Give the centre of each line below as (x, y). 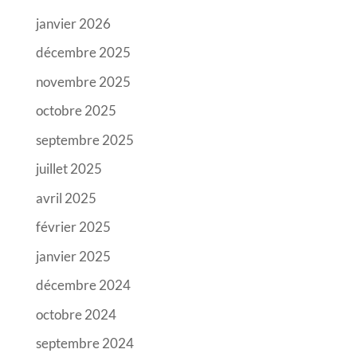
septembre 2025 (84, 139)
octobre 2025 (76, 111)
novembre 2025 (83, 81)
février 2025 (73, 227)
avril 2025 (66, 198)
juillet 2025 (69, 169)
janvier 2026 (73, 23)
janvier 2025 (73, 256)
